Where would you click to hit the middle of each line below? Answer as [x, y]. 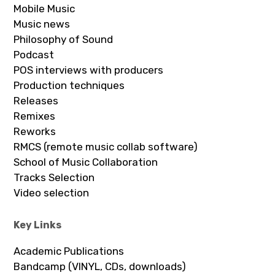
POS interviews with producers [89, 70]
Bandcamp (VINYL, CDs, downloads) [100, 266]
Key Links [38, 225]
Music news [42, 24]
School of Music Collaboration [86, 162]
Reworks [35, 131]
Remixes [35, 116]
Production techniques [69, 85]
